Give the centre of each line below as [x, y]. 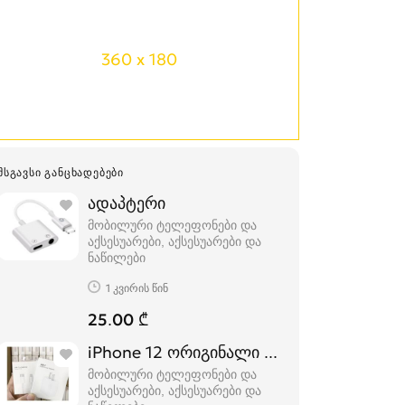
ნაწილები [117, 258]
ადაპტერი [127, 203]
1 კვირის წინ [137, 287]
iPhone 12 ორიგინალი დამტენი [208, 352]
